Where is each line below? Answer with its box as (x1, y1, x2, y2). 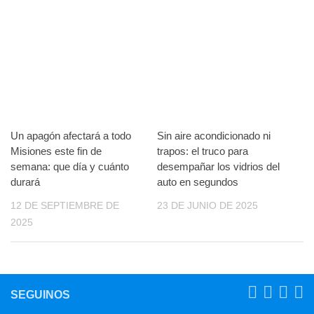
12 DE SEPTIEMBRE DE (11, 200, 119, 212)
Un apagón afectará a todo (11, 130, 131, 142)
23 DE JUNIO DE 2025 (157, 200, 258, 212)
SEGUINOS (11, 288, 70, 301)
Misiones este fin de (11, 145, 102, 158)
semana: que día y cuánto (11, 161, 129, 173)
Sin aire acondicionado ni (157, 130, 271, 142)
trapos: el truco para (157, 145, 248, 158)
